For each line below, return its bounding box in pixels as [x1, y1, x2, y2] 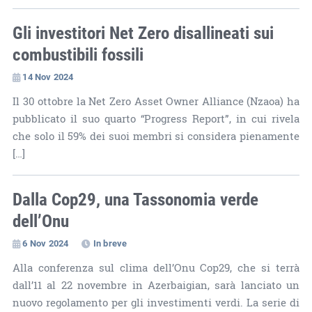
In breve [93, 236, 127, 249]
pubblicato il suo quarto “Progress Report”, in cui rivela [12, 111, 300, 126]
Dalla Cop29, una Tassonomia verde [12, 187, 258, 210]
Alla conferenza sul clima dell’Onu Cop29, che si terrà [12, 260, 300, 275]
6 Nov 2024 [22, 236, 69, 249]
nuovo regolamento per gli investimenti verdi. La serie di [12, 295, 300, 310]
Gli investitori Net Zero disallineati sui [12, 20, 274, 44]
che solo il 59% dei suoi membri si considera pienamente [12, 128, 300, 143]
